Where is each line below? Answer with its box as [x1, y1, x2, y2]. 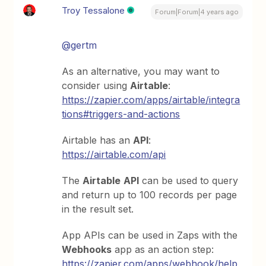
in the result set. [62, 203, 134, 216]
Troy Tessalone [62, 5, 125, 17]
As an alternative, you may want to [62, 65, 220, 78]
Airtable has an [62, 134, 134, 147]
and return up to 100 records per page [62, 189, 237, 201]
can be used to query [139, 175, 239, 187]
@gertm [62, 39, 97, 52]
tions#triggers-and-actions [62, 108, 180, 121]
